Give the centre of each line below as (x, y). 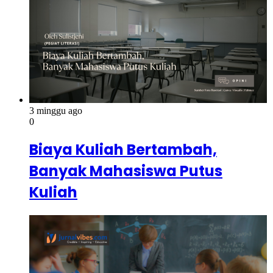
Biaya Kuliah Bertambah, (123, 150)
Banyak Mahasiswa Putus (126, 171)
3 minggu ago (56, 110)
